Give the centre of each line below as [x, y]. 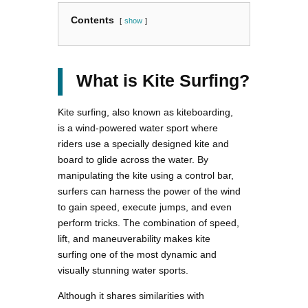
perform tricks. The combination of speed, [148, 223]
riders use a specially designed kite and [143, 144]
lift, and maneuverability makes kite [134, 239]
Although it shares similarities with [131, 296]
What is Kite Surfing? [163, 81]
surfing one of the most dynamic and [137, 255]
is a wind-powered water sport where [138, 128]
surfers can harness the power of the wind [149, 191]
